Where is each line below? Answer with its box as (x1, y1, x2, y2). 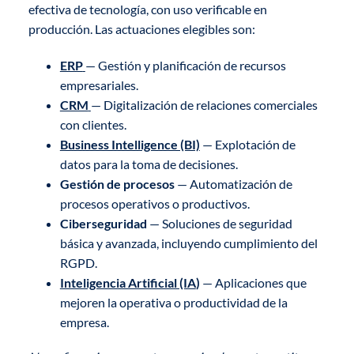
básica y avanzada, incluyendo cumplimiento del (59, 235, 318, 250)
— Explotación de (199, 136, 296, 152)
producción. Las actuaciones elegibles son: (28, 21, 255, 36)
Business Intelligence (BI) (59, 136, 200, 152)
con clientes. (59, 116, 126, 132)
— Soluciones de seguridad (146, 215, 292, 231)
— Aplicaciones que (199, 274, 307, 290)
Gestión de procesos (59, 175, 175, 191)
